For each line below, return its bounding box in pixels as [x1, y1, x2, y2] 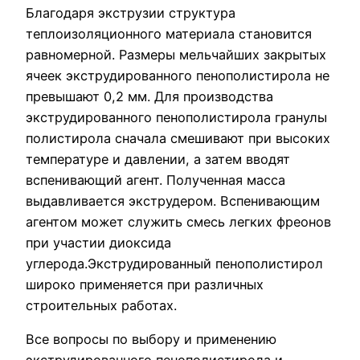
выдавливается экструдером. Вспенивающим [26, 192, 320, 209]
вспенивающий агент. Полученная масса [26, 171, 285, 188]
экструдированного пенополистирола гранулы [26, 108, 327, 125]
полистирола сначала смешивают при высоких [26, 129, 330, 146]
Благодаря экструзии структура [26, 4, 235, 21]
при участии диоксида [26, 234, 171, 251]
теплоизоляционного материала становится [26, 25, 312, 42]
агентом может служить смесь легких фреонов [26, 213, 331, 230]
